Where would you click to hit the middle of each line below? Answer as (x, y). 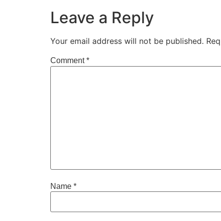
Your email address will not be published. (127, 41)
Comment (68, 61)
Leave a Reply (102, 18)
